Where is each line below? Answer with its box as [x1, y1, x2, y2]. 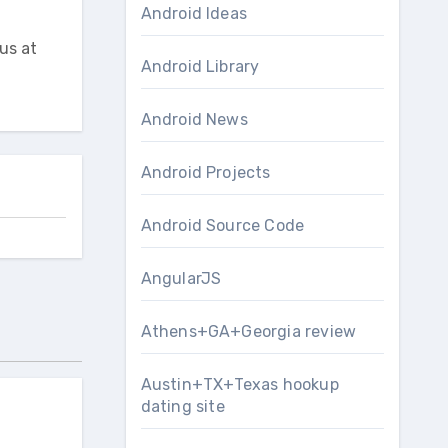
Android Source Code [140, 216, 305, 235]
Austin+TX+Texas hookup [140, 375, 339, 394]
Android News [140, 110, 248, 129]
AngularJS [140, 269, 222, 288]
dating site [140, 397, 225, 416]
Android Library [140, 57, 260, 76]
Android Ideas [140, 4, 248, 23]
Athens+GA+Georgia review [140, 322, 357, 341]
